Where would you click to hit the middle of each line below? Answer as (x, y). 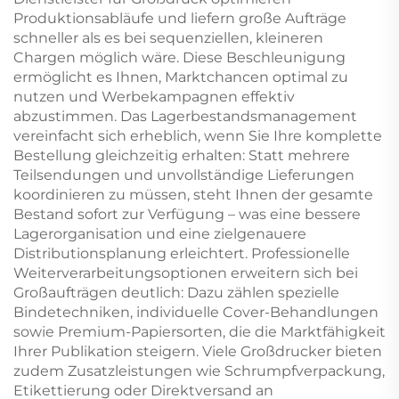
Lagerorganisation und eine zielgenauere (160, 234)
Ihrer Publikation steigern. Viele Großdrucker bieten (198, 351)
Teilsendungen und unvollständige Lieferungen (184, 175)
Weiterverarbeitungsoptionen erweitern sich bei (186, 273)
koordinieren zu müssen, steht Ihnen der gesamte (193, 195)
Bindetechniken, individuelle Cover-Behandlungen (196, 312)
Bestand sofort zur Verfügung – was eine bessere (187, 214)
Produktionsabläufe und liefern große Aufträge (180, 18)
